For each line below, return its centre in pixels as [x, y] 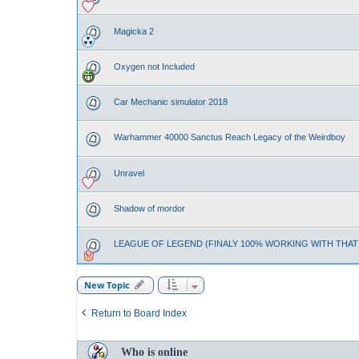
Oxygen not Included [154, 66]
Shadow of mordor [149, 208]
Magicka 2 [134, 31]
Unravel [129, 173]
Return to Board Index [139, 313]
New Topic [107, 284]
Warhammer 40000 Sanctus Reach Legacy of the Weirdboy [230, 137]
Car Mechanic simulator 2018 [171, 102]
